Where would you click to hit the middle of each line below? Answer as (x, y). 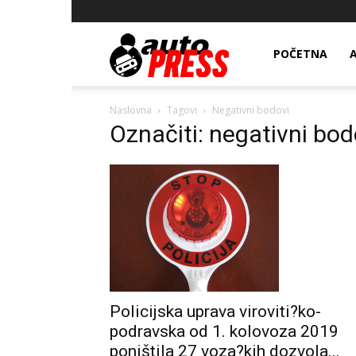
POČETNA (300, 54)
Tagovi (182, 110)
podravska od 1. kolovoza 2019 (224, 331)
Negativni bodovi (251, 110)
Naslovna (131, 110)
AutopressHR (262, 53)
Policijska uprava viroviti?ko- (215, 311)
